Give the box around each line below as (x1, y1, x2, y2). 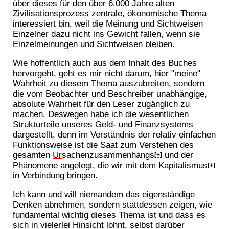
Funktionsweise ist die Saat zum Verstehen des (13, 140, 194, 150)
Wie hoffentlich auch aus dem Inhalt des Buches (13, 58, 197, 68)
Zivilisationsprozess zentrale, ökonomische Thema (13, 8, 207, 18)
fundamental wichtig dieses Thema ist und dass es (13, 210, 206, 220)
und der (162, 150, 194, 161)
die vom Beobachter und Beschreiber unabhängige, (13, 88, 208, 99)
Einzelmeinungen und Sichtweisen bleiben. (13, 38, 175, 49)
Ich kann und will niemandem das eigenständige (13, 189, 195, 200)
